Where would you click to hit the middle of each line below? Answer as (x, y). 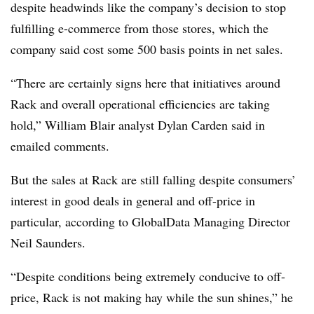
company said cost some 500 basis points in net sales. (147, 49)
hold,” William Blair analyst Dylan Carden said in (138, 125)
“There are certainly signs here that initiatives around (145, 83)
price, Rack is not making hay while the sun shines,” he (152, 297)
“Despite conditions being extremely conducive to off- (148, 276)
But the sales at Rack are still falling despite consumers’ (153, 179)
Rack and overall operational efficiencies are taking (140, 104)
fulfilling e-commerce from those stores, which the (139, 28)
